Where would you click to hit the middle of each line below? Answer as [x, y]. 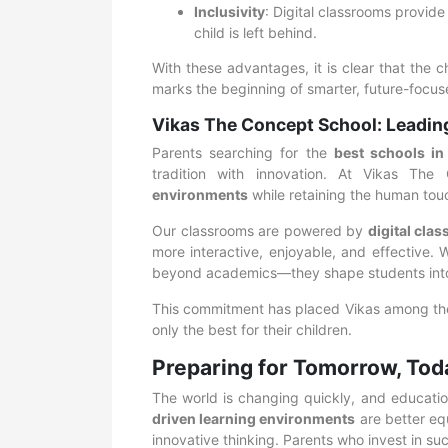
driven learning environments [254, 418]
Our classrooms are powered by [260, 230]
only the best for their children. [252, 329]
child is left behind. [255, 32]
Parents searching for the [243, 152]
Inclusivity [229, 11]
